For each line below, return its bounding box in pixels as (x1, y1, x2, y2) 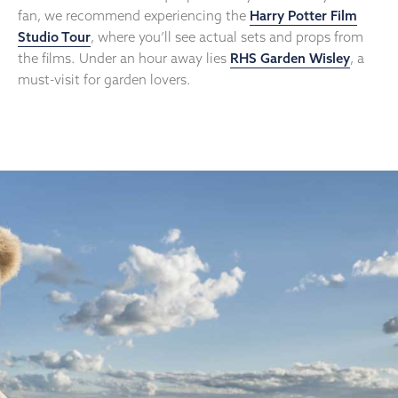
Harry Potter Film (250, 7, 357, 25)
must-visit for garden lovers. (18, 71, 191, 89)
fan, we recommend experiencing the (18, 7, 250, 25)
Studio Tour (18, 28, 91, 46)
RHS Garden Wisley (230, 50, 350, 68)
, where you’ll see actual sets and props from (91, 28, 363, 46)
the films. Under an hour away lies (18, 50, 230, 68)
